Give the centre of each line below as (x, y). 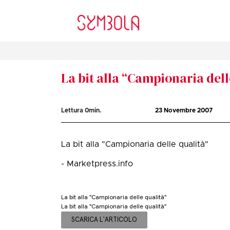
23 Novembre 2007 (184, 111)
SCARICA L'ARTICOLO (104, 220)
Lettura (73, 111)
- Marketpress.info (97, 164)
